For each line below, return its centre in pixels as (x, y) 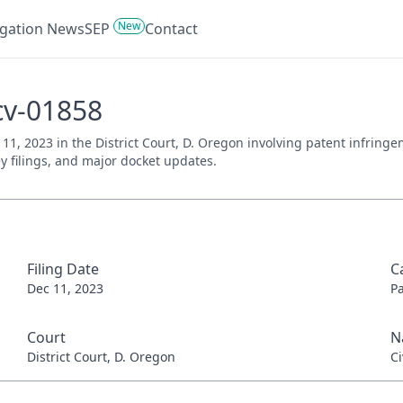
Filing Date (63, 269)
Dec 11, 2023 (65, 288)
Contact (171, 29)
